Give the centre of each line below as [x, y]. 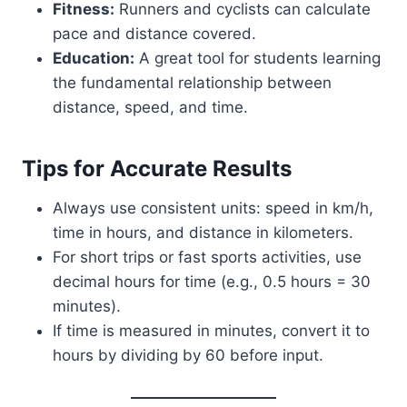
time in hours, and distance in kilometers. [203, 233]
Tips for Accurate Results [157, 169]
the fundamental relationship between [192, 83]
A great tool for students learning [258, 59]
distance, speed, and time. [150, 108]
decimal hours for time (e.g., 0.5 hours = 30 [212, 282]
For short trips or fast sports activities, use [207, 258]
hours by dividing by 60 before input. [188, 356]
